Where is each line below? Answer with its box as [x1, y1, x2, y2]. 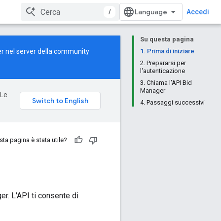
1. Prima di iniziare [140, 47, 194, 55]
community [54, 47, 89, 55]
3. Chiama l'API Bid [140, 79, 192, 86]
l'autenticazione [140, 67, 185, 74]
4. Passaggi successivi [140, 99, 205, 106]
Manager [140, 87, 165, 94]
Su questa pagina [140, 36, 194, 43]
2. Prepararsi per [140, 59, 186, 67]
